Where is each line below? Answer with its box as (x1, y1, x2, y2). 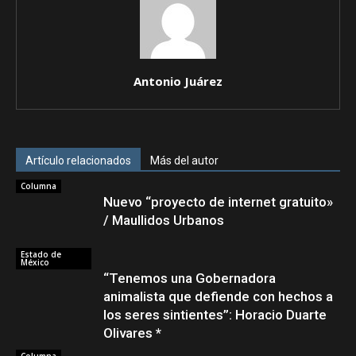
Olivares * (103, 324, 161, 341)
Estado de (21, 248, 61, 260)
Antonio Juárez (133, 72, 222, 89)
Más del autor (150, 153, 219, 167)
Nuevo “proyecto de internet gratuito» (103, 193, 333, 210)
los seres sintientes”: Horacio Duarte (103, 306, 327, 323)
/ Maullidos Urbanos (103, 211, 224, 228)
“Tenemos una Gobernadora (103, 269, 276, 286)
